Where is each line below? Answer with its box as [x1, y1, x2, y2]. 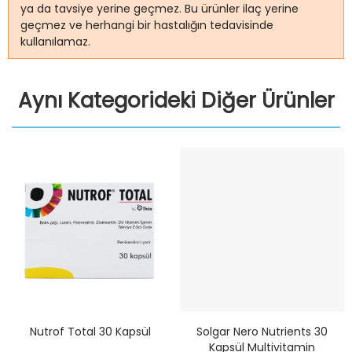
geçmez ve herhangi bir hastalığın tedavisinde [20, 17, 273, 33]
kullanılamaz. [20, 34, 90, 49]
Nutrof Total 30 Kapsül [29, 324, 151, 339]
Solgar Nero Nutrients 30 [196, 324, 328, 339]
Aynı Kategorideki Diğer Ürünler [17, 86, 335, 115]
